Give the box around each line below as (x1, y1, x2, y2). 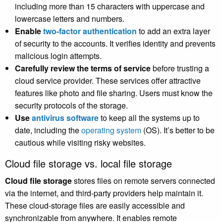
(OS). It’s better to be (141, 124, 215, 136)
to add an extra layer (137, 25, 210, 37)
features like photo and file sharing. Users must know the (15, 87, 213, 99)
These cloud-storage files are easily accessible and (5, 200, 185, 212)
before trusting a (151, 62, 209, 74)
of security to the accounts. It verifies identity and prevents (15, 38, 216, 50)
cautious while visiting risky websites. (15, 137, 146, 149)
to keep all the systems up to (99, 112, 200, 124)
